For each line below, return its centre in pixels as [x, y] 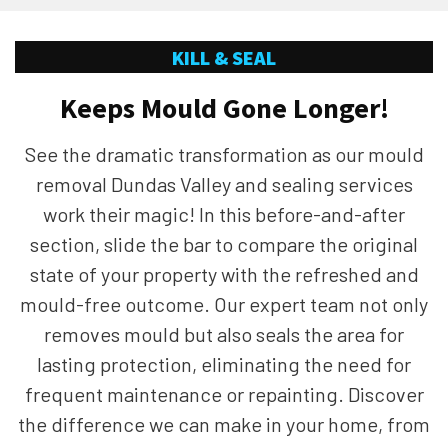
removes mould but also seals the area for [224, 333]
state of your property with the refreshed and [224, 273]
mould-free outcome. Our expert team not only [224, 303]
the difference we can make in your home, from [224, 423]
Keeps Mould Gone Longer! [224, 107]
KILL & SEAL [224, 57]
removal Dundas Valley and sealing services [224, 183]
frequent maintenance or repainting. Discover [224, 393]
